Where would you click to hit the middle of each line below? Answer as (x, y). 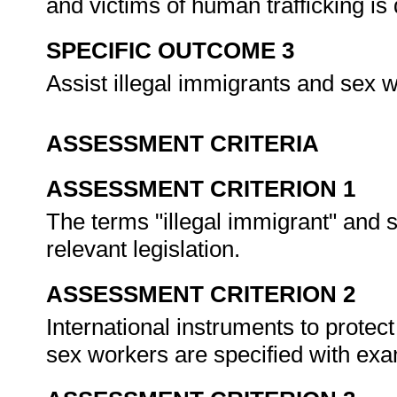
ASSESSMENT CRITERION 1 (201, 189)
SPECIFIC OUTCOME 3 (170, 51)
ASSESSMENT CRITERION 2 (201, 294)
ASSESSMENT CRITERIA (183, 144)
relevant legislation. (146, 249)
